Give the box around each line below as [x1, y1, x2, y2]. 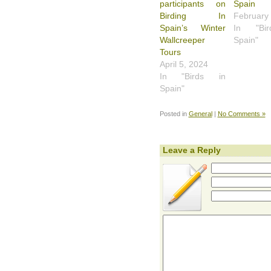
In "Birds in [159, 71, 226, 81]
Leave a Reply [162, 145, 221, 155]
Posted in [159, 109, 189, 117]
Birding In [159, 10, 226, 21]
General [188, 109, 212, 117]
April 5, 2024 [159, 59, 208, 69]
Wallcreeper [159, 34, 205, 45]
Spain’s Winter [159, 22, 226, 33]
